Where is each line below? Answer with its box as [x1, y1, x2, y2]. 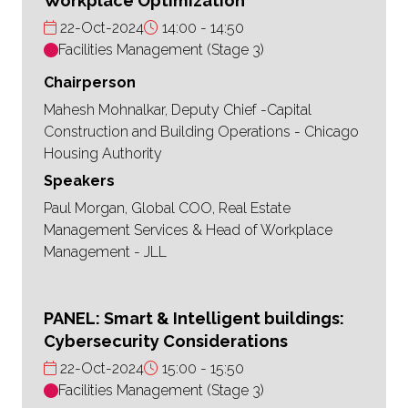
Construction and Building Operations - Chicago [44, 123, 359, 141]
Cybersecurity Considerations [44, 331, 288, 352]
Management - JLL [44, 243, 167, 261]
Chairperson [44, 74, 136, 92]
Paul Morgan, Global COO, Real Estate [44, 199, 291, 218]
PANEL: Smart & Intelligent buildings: [44, 309, 344, 329]
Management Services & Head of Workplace [44, 221, 332, 240]
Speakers [44, 172, 115, 190]
